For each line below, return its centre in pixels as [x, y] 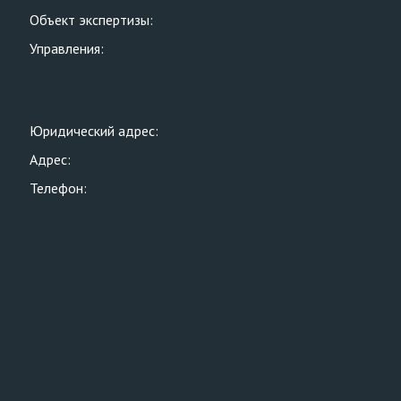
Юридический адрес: [94, 131]
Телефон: [58, 188]
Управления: [67, 48]
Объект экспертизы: [91, 20]
